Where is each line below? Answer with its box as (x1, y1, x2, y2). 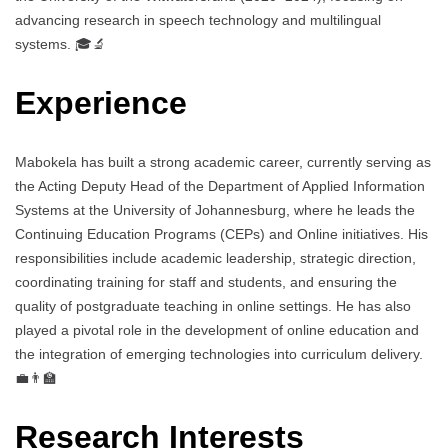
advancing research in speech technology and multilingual (15, 12, 381, 29)
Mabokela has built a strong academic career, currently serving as (15, 154, 431, 171)
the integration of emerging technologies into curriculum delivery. (15, 346, 423, 363)
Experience (15, 84, 187, 121)
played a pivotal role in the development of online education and (15, 322, 419, 339)
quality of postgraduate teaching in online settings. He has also (15, 298, 411, 315)
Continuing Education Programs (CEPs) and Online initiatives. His (15, 226, 428, 243)
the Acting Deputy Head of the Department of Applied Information (15, 178, 425, 195)
